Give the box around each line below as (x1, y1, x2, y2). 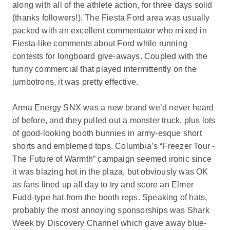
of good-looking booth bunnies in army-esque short (12, 129, 202, 138)
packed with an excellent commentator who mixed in (12, 26, 207, 35)
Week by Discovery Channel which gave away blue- (12, 219, 207, 227)
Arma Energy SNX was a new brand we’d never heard (12, 103, 214, 112)
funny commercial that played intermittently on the (12, 65, 197, 73)
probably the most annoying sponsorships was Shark (12, 206, 209, 215)
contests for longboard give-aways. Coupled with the (12, 52, 208, 61)
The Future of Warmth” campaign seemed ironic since (12, 155, 212, 163)
